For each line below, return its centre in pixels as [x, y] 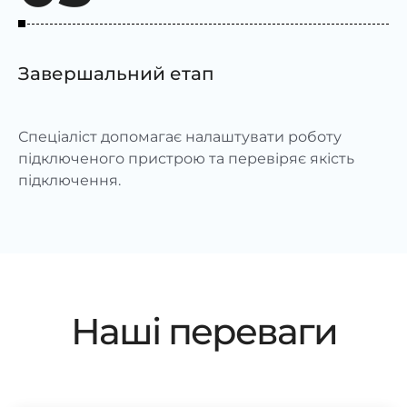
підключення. [69, 180]
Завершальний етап [116, 73]
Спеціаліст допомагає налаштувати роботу [180, 136]
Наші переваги [203, 331]
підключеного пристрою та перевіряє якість [186, 158]
